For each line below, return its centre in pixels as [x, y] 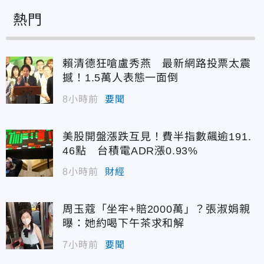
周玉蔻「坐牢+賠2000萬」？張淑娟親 [156, 209]
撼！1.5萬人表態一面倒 [121, 78]
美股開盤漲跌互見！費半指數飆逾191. [157, 136]
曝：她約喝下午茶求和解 [123, 224]
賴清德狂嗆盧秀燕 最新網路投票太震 [157, 64]
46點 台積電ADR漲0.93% [130, 151]
